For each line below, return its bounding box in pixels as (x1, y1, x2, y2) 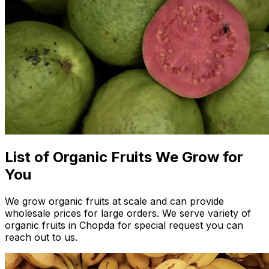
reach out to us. (5, 231, 77, 244)
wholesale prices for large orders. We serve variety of (5, 207, 251, 220)
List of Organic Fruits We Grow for (5, 148, 243, 166)
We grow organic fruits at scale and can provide (5, 195, 224, 208)
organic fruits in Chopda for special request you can (5, 219, 243, 232)
